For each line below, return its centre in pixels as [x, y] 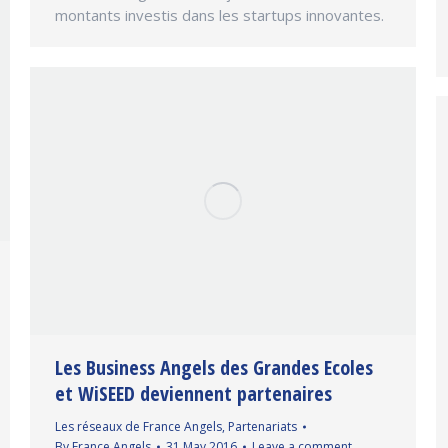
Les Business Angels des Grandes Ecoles [214, 367]
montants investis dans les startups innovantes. [219, 15]
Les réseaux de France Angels [138, 426]
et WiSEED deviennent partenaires [193, 393]
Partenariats [262, 426]
